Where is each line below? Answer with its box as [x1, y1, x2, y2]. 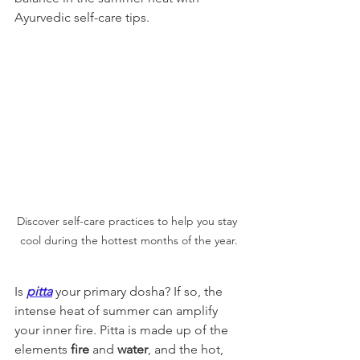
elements [14, 341, 71, 357]
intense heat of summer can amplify [14, 302, 221, 318]
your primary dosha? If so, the [52, 283, 226, 299]
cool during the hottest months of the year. [19, 232, 238, 247]
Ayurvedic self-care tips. [14, 10, 149, 25]
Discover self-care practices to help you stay [17, 213, 240, 228]
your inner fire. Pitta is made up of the [14, 321, 231, 337]
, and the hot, [148, 341, 227, 357]
